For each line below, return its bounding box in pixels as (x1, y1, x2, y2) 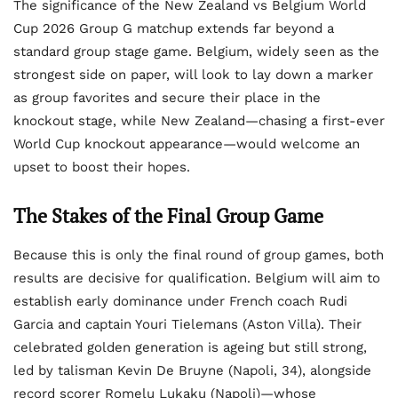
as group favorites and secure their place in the (13, 90, 321, 107)
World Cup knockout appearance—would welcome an (13, 136, 360, 153)
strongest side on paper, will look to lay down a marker (13, 67, 373, 84)
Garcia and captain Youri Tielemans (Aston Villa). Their (13, 316, 362, 333)
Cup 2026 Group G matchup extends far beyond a (13, 20, 334, 37)
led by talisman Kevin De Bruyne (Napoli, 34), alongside (13, 362, 371, 379)
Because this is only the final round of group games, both (13, 247, 384, 264)
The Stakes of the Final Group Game (13, 203, 323, 229)
